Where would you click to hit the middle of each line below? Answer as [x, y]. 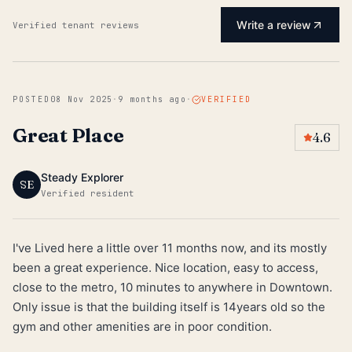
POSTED [31, 99]
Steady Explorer [82, 177]
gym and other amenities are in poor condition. [142, 326]
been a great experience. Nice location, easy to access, [165, 268]
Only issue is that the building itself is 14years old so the [169, 307]
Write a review [273, 25]
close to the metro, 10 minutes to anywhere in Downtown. [172, 287]
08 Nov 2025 [82, 99]
